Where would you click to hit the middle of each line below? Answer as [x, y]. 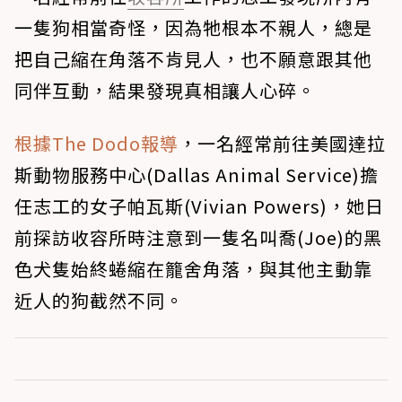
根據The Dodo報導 [96, 144]
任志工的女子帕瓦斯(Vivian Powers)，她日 [199, 206]
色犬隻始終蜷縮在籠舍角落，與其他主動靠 [193, 269]
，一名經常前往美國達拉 [282, 144]
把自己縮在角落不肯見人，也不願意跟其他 [193, 59]
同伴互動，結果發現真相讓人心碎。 [165, 91]
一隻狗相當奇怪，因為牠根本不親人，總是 [193, 28]
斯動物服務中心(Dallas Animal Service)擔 [197, 175]
